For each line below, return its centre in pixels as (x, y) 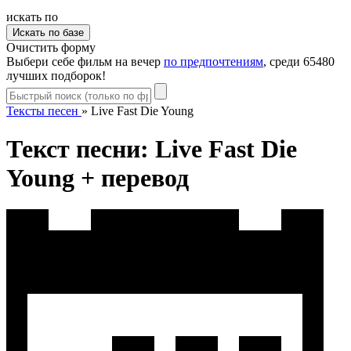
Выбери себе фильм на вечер (85, 61)
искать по (32, 16)
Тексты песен (42, 110)
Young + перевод (98, 178)
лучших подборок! (56, 75)
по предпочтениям (213, 61)
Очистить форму (51, 47)
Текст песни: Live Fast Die (152, 149)
